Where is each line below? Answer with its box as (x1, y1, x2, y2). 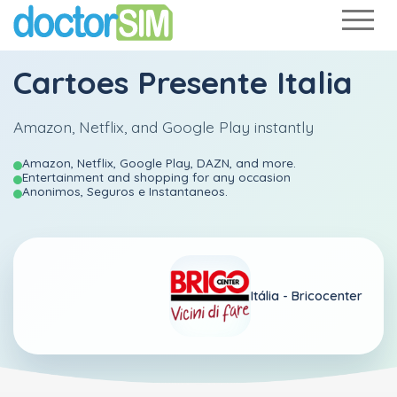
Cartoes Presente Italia (13, 63, 353, 102)
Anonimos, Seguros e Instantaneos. (22, 183, 228, 198)
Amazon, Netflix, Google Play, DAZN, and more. (22, 155, 296, 170)
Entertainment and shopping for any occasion (22, 169, 291, 184)
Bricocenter (292, 287, 362, 304)
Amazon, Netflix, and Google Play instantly (13, 117, 314, 136)
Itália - (251, 287, 292, 304)
